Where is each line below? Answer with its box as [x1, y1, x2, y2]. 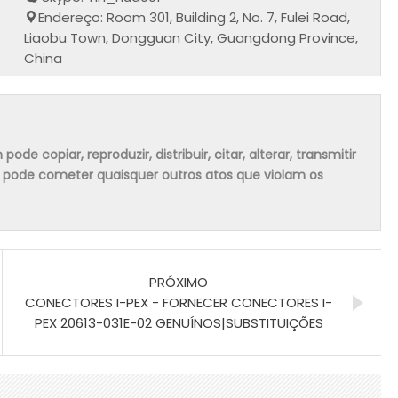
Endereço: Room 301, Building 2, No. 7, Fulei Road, [38, 7, 351, 27]
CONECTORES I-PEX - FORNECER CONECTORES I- [25, 292, 332, 312]
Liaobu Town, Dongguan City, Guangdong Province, [24, 28, 359, 47]
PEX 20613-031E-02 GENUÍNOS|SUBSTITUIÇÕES [34, 313, 323, 332]
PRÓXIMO [149, 272, 208, 291]
